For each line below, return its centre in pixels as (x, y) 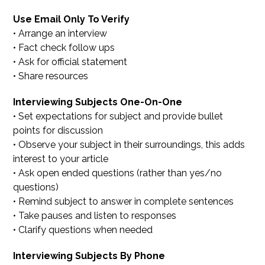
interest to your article (61, 159)
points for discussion (58, 131)
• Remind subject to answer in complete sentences (124, 202)
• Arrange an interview (60, 34)
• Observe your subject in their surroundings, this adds (129, 145)
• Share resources (51, 76)
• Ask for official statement (70, 62)
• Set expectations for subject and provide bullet (118, 117)
